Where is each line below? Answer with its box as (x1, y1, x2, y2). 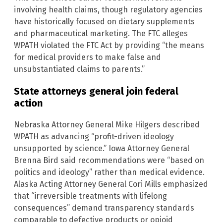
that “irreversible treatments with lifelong (14, 191, 167, 201)
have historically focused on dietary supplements (14, 16, 195, 26)
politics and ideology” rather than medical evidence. (14, 167, 205, 177)
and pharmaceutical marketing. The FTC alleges (14, 28, 188, 38)
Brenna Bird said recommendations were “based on (14, 155, 204, 165)
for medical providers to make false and (14, 52, 161, 62)
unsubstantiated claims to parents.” (14, 64, 145, 74)
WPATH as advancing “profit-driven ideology (14, 131, 174, 141)
